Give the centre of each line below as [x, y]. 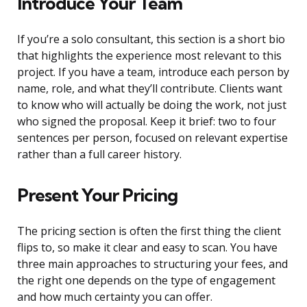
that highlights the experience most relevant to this [149, 56]
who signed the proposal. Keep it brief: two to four [147, 122]
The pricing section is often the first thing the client [149, 231]
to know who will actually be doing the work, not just [152, 105]
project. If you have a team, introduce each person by [153, 72]
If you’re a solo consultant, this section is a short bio [151, 39]
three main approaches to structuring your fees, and [152, 264]
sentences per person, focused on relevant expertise [152, 138]
